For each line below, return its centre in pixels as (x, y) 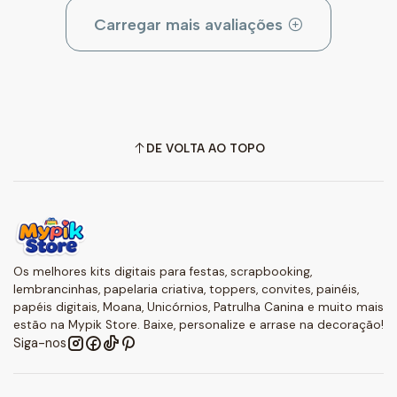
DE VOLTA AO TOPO (205, 148)
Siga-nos (40, 343)
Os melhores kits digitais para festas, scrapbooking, (163, 272)
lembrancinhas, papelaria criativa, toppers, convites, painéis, (186, 290)
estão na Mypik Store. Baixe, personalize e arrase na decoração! (198, 325)
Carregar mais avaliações (190, 25)
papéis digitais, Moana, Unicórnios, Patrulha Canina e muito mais (198, 307)
